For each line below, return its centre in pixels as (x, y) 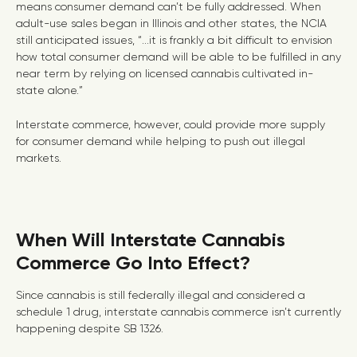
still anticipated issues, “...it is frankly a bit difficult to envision (174, 40)
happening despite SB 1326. (91, 328)
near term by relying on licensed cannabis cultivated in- (165, 73)
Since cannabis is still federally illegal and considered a (161, 295)
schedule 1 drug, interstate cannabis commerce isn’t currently (178, 312)
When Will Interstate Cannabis (151, 239)
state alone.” (49, 90)
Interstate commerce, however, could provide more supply (171, 124)
